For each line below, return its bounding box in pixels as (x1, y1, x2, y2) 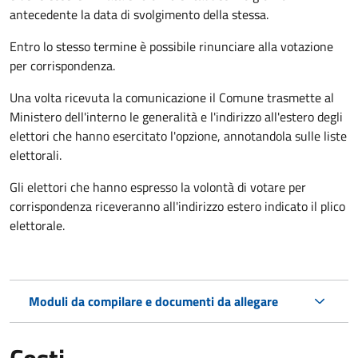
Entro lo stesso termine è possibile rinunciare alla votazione (10, 36, 333, 56)
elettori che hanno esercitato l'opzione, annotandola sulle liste (10, 125, 347, 145)
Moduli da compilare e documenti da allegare (29, 291, 278, 311)
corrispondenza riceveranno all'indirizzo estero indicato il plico (10, 196, 345, 216)
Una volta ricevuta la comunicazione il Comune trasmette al (10, 87, 334, 107)
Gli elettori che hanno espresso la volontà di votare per (10, 177, 306, 197)
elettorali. (10, 145, 62, 165)
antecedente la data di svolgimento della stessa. (10, 4, 268, 24)
